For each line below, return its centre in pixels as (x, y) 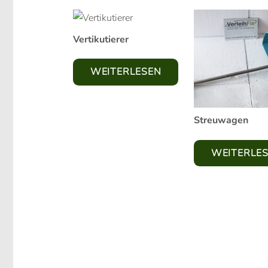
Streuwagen (221, 121)
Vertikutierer (101, 39)
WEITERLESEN (126, 71)
